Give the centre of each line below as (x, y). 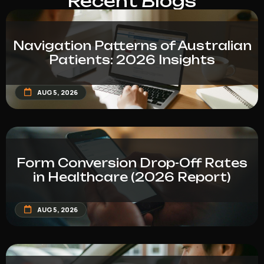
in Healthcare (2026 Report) (132, 177)
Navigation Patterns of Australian (132, 45)
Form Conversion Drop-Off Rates (132, 163)
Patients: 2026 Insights (132, 60)
